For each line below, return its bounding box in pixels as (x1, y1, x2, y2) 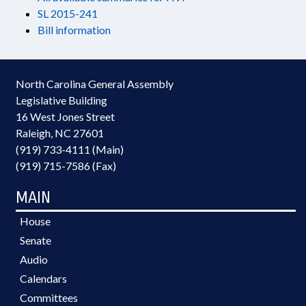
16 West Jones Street (16, 110, 115, 123)
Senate (20, 234, 51, 247)
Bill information (38, 23, 111, 36)
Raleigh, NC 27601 (16, 126, 104, 139)
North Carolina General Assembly (16, 77, 173, 90)
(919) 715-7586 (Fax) (16, 159, 116, 172)
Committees (20, 291, 78, 304)
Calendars (20, 272, 67, 285)
